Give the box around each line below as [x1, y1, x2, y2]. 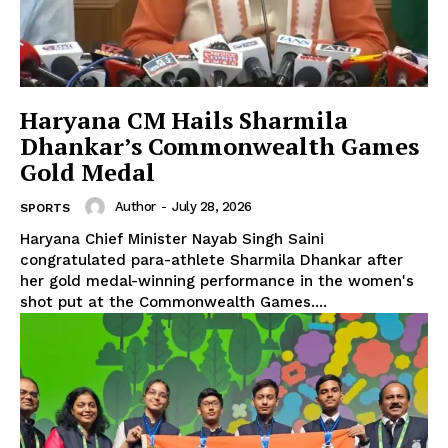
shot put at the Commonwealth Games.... [20, 292, 327, 311]
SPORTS [20, 200, 70, 215]
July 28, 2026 [172, 198, 252, 214]
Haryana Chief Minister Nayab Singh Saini [20, 229, 324, 248]
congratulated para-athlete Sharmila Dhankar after [20, 250, 403, 269]
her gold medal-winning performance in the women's [20, 271, 414, 290]
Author [114, 198, 156, 214]
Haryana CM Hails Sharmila [20, 103, 348, 136]
